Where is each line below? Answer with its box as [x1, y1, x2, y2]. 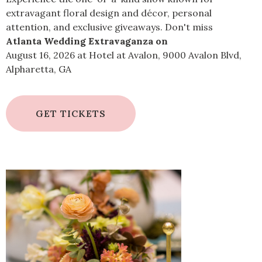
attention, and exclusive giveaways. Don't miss [6, 21, 213, 33]
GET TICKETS [36, 108, 106, 119]
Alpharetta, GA [6, 63, 71, 75]
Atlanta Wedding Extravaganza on [6, 35, 168, 47]
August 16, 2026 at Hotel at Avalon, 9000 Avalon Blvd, [6, 49, 242, 61]
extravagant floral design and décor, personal [6, 7, 212, 19]
